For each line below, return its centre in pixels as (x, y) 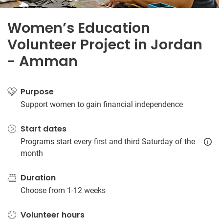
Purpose (37, 92)
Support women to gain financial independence (102, 104)
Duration (38, 178)
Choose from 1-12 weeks (63, 190)
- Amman (43, 61)
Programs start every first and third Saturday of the (108, 142)
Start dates (44, 129)
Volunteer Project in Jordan (105, 44)
